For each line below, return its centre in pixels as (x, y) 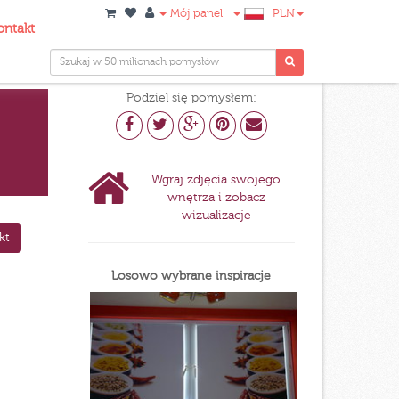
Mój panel (195, 14)
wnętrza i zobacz (216, 198)
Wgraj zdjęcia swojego (216, 180)
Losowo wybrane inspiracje (191, 276)
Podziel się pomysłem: (191, 98)
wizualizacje (216, 216)
